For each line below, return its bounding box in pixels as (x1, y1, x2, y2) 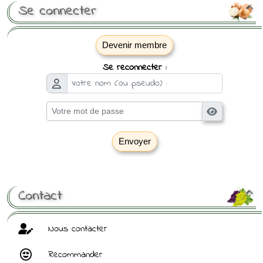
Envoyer (118, 136, 151, 146)
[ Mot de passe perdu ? (77, 155, 174, 170)
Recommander (45, 247, 103, 262)
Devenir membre (102, 40, 167, 50)
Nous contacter (45, 221, 107, 236)
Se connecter (18, 1, 96, 22)
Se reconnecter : (103, 60, 166, 75)
